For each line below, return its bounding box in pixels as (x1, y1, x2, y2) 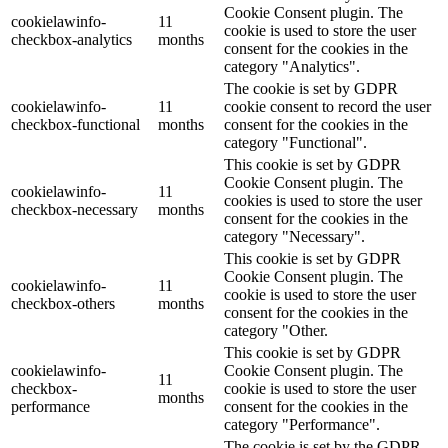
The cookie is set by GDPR (224, 79, 398, 97)
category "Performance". (224, 415, 380, 433)
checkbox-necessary (11, 200, 138, 218)
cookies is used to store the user (224, 191, 422, 209)
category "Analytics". (224, 57, 360, 75)
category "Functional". (224, 133, 367, 151)
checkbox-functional (11, 115, 140, 133)
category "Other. (224, 321, 328, 339)
